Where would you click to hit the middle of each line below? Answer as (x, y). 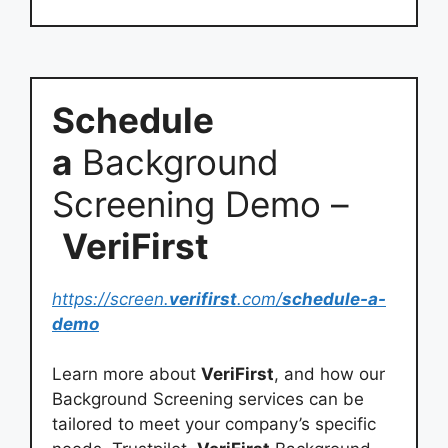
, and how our (329, 374)
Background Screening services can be (208, 399)
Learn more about (126, 374)
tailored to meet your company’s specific (214, 424)
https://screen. (110, 298)
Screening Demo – (200, 203)
